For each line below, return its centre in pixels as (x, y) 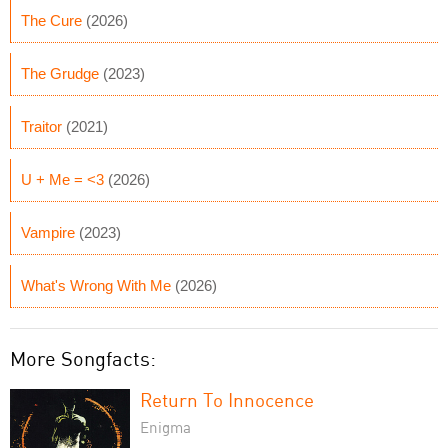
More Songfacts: (83, 358)
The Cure (51, 20)
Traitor (41, 126)
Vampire (48, 232)
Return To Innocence (227, 399)
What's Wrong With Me (96, 285)
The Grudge (60, 73)
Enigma (165, 427)
